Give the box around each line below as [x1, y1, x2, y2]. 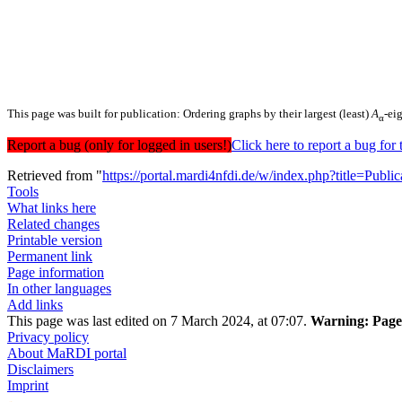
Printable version [7, 232, 102, 249]
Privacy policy [7, 329, 89, 345]
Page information [7, 265, 104, 281]
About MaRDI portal [7, 345, 127, 362]
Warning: [310, 313, 369, 329]
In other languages [7, 281, 111, 297]
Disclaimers [7, 362, 74, 378]
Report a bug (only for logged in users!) [7, 137, 232, 153]
